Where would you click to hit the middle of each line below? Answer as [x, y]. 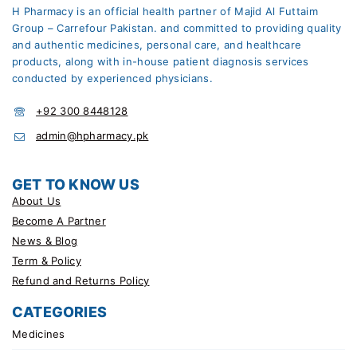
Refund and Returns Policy [81, 280]
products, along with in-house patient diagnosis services [161, 61]
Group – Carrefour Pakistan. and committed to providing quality [177, 27]
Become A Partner [59, 220]
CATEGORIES [59, 312]
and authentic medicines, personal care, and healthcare [157, 44]
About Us [37, 200]
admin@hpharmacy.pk [92, 136]
